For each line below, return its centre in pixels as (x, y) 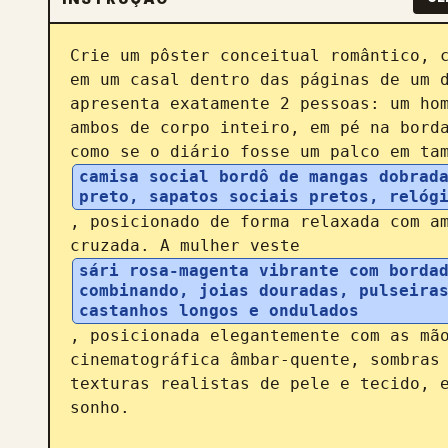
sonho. (100, 407)
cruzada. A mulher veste (190, 245)
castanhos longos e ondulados (219, 310)
